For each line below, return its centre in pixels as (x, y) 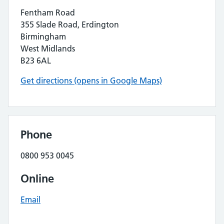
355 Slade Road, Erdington (70, 24)
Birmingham (43, 36)
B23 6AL (36, 60)
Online (37, 178)
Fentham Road (48, 12)
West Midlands (48, 48)
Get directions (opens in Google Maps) (91, 80)
